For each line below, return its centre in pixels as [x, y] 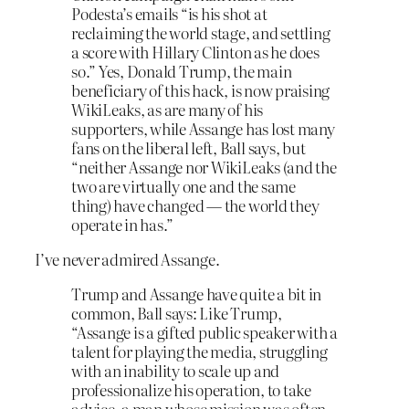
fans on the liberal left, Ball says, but [189, 148]
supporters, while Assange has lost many [203, 129]
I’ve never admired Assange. [127, 258]
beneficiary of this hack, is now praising [201, 90]
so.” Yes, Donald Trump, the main [182, 71]
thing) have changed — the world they [195, 205]
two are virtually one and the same [184, 186]
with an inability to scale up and [176, 370]
